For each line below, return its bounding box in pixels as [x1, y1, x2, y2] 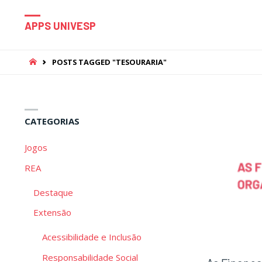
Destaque [33, 186, 73, 198]
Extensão [33, 206, 71, 219]
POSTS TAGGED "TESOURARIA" [52, 56, 167, 67]
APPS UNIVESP [25, 19, 96, 33]
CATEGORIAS [25, 115, 80, 127]
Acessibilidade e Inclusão [42, 231, 142, 243]
